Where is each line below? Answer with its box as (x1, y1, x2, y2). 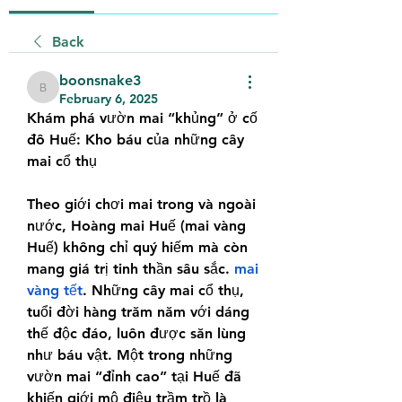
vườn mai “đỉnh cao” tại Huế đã (27, 368, 241, 385)
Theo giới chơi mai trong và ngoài (27, 196, 256, 213)
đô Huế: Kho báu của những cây (27, 131, 244, 148)
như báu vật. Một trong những (27, 346, 232, 363)
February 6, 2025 (59, 91, 158, 107)
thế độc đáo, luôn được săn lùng (27, 325, 246, 342)
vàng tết (27, 282, 83, 299)
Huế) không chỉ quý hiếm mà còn (27, 239, 248, 256)
